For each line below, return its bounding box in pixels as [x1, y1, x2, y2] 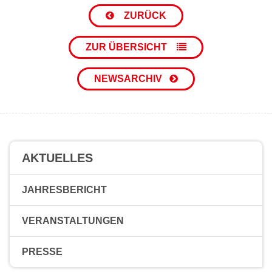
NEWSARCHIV [94, 73, 162, 84]
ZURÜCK [121, 10, 166, 21]
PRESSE [22, 246, 63, 257]
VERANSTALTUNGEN [22, 216, 124, 226]
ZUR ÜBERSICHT [86, 42, 169, 53]
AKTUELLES [22, 151, 93, 165]
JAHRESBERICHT [22, 185, 107, 195]
